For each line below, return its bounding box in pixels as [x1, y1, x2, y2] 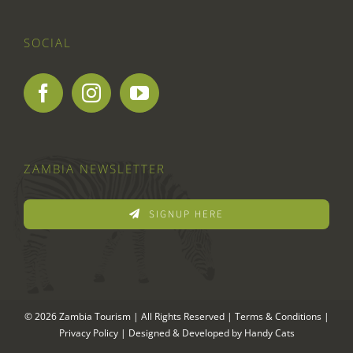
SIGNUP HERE [148, 206, 224, 221]
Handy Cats [243, 325, 295, 340]
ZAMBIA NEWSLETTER [24, 160, 165, 176]
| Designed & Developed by [117, 325, 244, 340]
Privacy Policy [58, 325, 118, 340]
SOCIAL [24, 34, 72, 50]
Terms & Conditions [234, 309, 321, 323]
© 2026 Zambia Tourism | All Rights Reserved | [24, 309, 235, 323]
